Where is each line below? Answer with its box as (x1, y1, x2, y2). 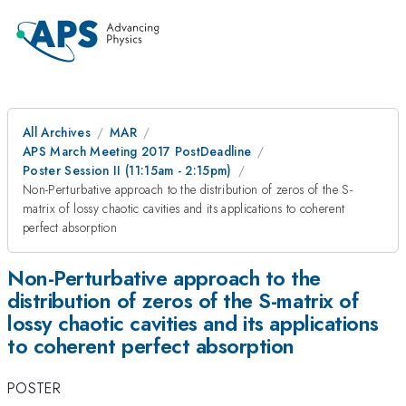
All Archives (23, 123, 91, 141)
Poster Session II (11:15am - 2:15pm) (23, 161, 232, 179)
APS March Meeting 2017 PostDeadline (23, 142, 252, 160)
